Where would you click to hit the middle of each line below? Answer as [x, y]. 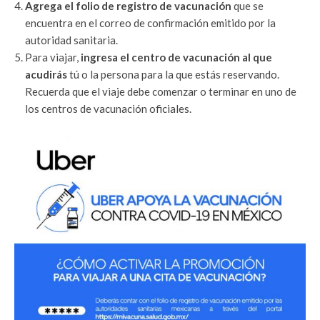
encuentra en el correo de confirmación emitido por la [150, 23]
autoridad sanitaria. [71, 40]
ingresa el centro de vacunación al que [176, 57]
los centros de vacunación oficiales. [108, 109]
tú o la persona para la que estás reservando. [174, 75]
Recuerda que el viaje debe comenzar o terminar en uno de [161, 92]
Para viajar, [53, 57]
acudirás [47, 75]
